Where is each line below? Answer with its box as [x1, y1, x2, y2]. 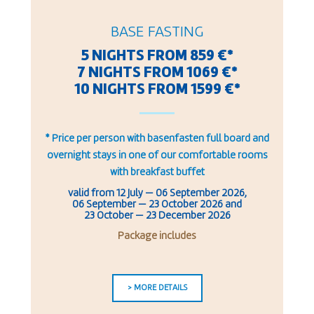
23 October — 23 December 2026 [83, 211, 231, 222]
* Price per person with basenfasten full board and [45, 134, 269, 145]
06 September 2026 [155, 189, 245, 200]
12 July [116, 189, 143, 200]
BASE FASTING [111, 25, 203, 41]
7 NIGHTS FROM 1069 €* [76, 65, 238, 81]
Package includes [118, 231, 196, 243]
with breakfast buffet [109, 168, 205, 179]
